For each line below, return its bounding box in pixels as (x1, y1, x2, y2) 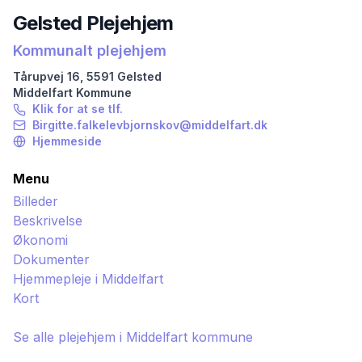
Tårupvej (13, 69, 64, 83)
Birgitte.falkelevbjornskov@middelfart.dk (32, 118, 267, 132)
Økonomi (13, 232, 68, 248)
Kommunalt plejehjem (13, 42, 166, 59)
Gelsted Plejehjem (13, 11, 174, 35)
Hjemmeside (32, 134, 102, 148)
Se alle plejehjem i (13, 329, 126, 345)
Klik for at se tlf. (32, 102, 123, 116)
